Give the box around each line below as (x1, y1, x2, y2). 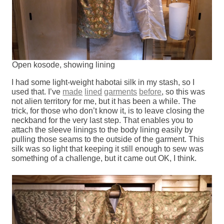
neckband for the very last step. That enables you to (11, 116, 193, 125)
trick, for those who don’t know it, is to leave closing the (11, 106, 205, 115)
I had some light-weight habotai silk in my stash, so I (11, 78, 195, 87)
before (139, 87, 162, 96)
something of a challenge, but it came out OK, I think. (11, 154, 197, 163)
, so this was (161, 87, 205, 96)
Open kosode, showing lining (11, 60, 115, 69)
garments (104, 87, 137, 96)
